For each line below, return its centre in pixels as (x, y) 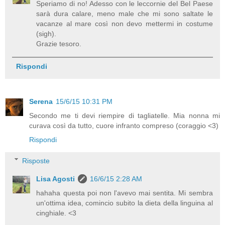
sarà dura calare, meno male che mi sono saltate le (125, 13)
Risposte (36, 160)
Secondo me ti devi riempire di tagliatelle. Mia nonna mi (125, 116)
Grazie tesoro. (59, 43)
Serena (41, 102)
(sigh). (46, 33)
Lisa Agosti (56, 179)
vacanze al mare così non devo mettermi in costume (125, 23)
